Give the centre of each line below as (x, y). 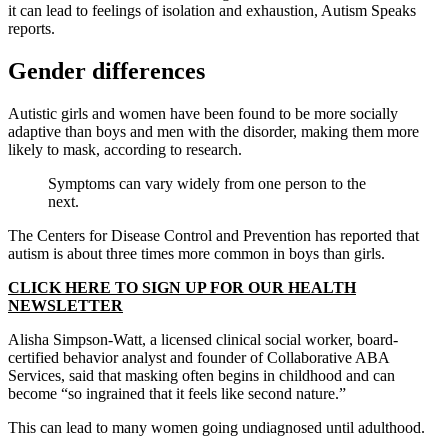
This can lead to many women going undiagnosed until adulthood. (216, 428)
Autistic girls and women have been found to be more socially (203, 114)
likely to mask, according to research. (125, 150)
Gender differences (106, 71)
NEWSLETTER (65, 306)
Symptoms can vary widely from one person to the (207, 184)
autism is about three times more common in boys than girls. (196, 254)
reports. (31, 29)
